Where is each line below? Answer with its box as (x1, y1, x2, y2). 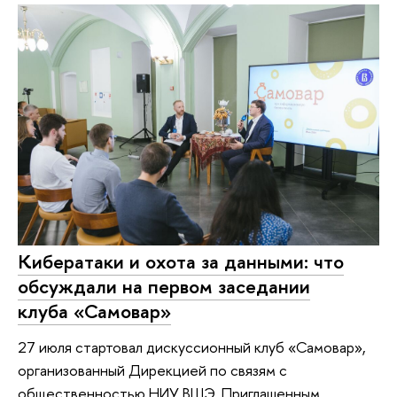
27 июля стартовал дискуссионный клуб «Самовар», (18, 337, 366, 358)
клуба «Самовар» (18, 298, 171, 325)
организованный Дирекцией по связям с (18, 360, 287, 381)
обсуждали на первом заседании (18, 273, 310, 300)
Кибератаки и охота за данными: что (18, 248, 344, 276)
